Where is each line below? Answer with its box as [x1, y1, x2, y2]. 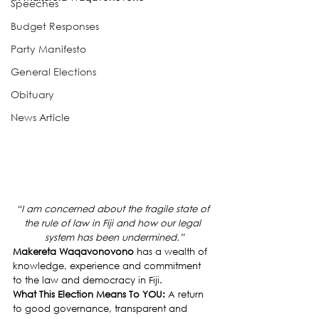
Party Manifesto [11, 42, 86, 56]
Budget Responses [11, 19, 99, 33]
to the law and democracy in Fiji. [13, 273, 162, 286]
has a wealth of [134, 245, 210, 258]
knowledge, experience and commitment [13, 259, 204, 272]
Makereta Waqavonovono [13, 245, 134, 258]
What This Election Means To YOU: [13, 288, 168, 300]
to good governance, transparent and [13, 302, 190, 315]
